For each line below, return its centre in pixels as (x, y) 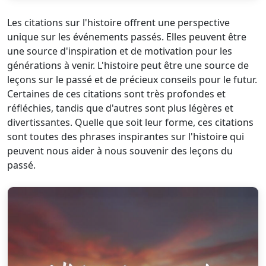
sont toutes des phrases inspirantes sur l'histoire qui (126, 137)
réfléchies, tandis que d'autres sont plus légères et (120, 108)
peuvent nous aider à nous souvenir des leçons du (120, 151)
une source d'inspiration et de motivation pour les (120, 51)
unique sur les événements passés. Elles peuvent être (127, 37)
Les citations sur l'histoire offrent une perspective (118, 23)
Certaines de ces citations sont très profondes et (116, 94)
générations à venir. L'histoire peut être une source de (128, 65)
